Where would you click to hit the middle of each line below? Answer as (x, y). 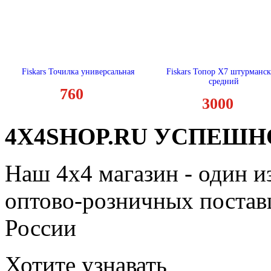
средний (224, 81)
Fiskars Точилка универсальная (78, 72)
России (41, 228)
